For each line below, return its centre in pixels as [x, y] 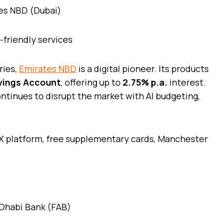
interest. [187, 82]
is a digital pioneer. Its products [143, 68]
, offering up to [92, 82]
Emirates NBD [48, 68]
